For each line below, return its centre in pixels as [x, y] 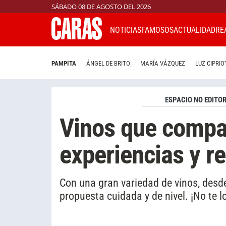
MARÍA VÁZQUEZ [163, 64]
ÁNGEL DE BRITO [108, 64]
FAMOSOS [157, 30]
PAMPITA [64, 64]
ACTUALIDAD [194, 30]
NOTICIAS [126, 30]
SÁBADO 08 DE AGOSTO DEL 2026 [101, 7]
